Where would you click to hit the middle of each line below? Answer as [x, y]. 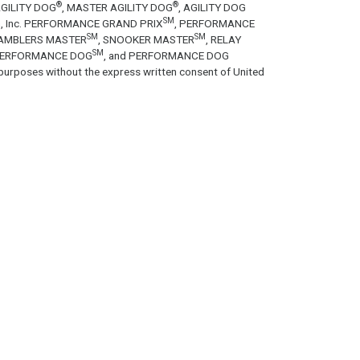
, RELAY [223, 39]
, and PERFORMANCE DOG [166, 55]
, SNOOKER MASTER [146, 39]
